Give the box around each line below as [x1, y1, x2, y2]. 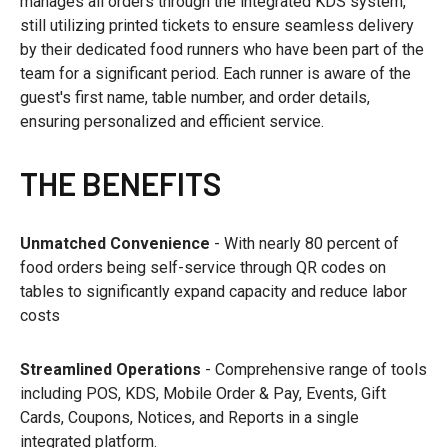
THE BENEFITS [20, 164, 222, 203]
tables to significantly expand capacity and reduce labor [20, 282, 407, 302]
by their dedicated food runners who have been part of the [20, 40, 424, 60]
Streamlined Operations [20, 360, 201, 380]
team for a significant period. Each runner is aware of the [20, 64, 411, 84]
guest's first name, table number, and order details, [20, 88, 370, 108]
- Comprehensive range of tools [201, 360, 427, 380]
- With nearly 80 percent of [210, 234, 399, 254]
